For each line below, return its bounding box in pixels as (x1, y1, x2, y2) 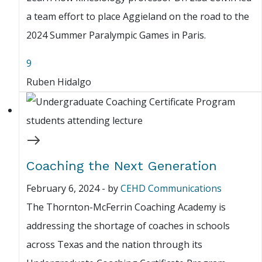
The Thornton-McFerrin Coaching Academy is (26, 201, 226, 214)
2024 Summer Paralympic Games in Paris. (26, 29, 206, 42)
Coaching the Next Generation (26, 158, 217, 174)
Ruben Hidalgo (26, 75, 91, 89)
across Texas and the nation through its (26, 238, 202, 251)
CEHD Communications (120, 182, 222, 195)
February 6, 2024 (26, 182, 99, 195)
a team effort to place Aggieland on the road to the (26, 10, 249, 23)
